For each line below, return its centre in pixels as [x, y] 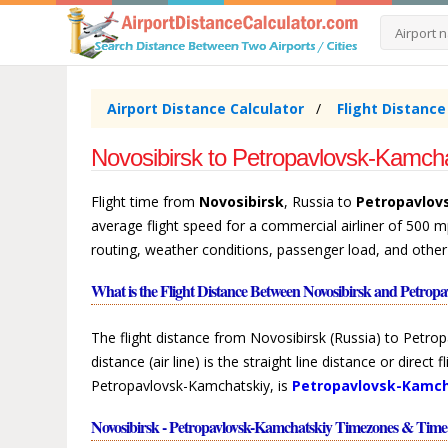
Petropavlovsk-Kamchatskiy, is [192, 386]
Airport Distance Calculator [206, 109]
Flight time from [145, 202]
